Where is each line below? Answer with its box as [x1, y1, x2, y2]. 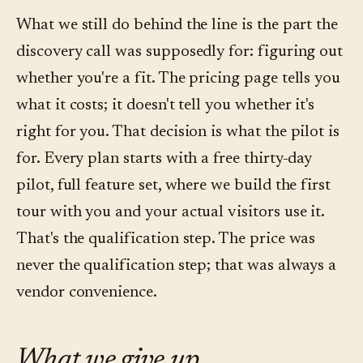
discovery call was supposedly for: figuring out [16, 44, 344, 61]
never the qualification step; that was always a [16, 258, 337, 275]
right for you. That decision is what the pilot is [16, 124, 340, 141]
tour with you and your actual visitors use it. [16, 204, 325, 221]
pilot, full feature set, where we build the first [16, 177, 331, 194]
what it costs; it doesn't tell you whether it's [16, 97, 315, 114]
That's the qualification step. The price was [16, 231, 316, 248]
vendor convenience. [16, 284, 157, 301]
